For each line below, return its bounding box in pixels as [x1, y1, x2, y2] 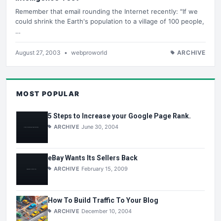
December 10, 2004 [81, 208, 132, 215]
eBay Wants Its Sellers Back [48, 154, 138, 162]
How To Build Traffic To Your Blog [48, 196, 158, 205]
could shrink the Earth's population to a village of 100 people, [15, 17, 204, 26]
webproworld [71, 49, 107, 57]
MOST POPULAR [16, 90, 80, 98]
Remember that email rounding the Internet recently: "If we [15, 7, 198, 16]
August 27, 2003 [15, 49, 62, 57]
